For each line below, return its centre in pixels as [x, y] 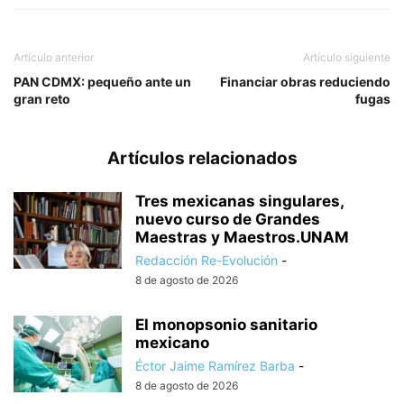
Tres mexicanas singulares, [239, 202]
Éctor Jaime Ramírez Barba [215, 366]
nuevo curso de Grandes [228, 220]
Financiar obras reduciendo [305, 82]
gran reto [42, 99]
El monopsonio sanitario [226, 325]
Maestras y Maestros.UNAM [242, 238]
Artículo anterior [54, 58]
